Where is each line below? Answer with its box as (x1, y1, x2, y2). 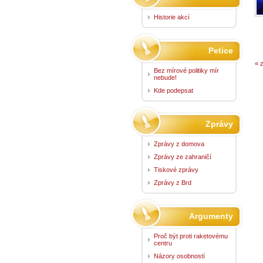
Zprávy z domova (154, 140, 204, 147)
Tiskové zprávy (154, 166, 198, 173)
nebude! (154, 73, 177, 81)
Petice (208, 45, 233, 55)
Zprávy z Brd (154, 178, 191, 186)
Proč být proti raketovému (154, 232, 228, 240)
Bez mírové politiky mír (154, 66, 219, 74)
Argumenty (189, 211, 233, 221)
